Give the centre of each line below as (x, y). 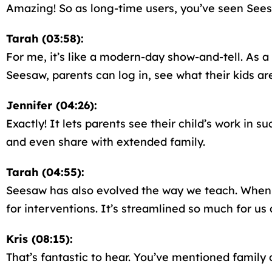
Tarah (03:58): (45, 39)
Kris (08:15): (39, 239)
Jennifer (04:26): (52, 105)
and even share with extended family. (106, 142)
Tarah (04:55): (45, 172)
